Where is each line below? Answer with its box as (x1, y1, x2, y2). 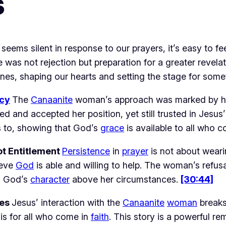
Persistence (62, 145, 110, 156)
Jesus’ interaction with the (12, 197, 123, 208)
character (30, 174, 70, 185)
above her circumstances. (70, 174, 181, 185)
